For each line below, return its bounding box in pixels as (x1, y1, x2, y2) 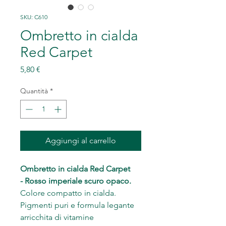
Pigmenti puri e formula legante (20, 200, 134, 210)
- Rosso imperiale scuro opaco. (20, 176, 131, 186)
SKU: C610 (20, 13, 47, 21)
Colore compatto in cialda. (20, 188, 116, 198)
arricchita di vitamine (20, 212, 94, 222)
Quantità (20, 86, 48, 95)
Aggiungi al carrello (45, 136, 116, 145)
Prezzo (40, 64, 64, 74)
